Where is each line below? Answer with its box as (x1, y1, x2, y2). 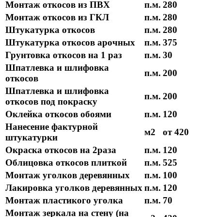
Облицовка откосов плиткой (5, 157, 127, 168)
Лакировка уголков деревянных (5, 183, 142, 193)
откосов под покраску (5, 96, 97, 107)
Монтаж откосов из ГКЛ (5, 12, 109, 23)
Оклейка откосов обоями (5, 109, 111, 120)
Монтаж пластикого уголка (5, 195, 123, 206)
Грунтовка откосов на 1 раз (5, 50, 122, 61)
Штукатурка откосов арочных (5, 37, 135, 48)
